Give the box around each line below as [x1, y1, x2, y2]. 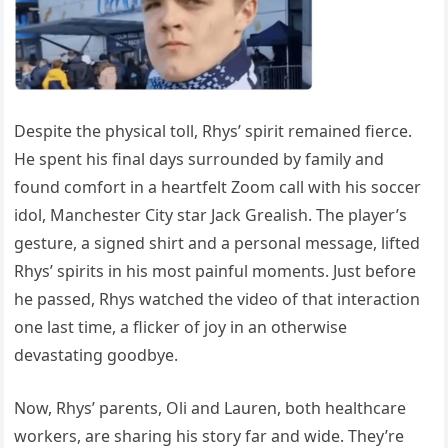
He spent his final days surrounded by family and [14, 147, 385, 170]
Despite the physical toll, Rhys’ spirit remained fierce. [14, 119, 413, 142]
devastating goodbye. [14, 343, 179, 366]
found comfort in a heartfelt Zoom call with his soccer [14, 175, 422, 198]
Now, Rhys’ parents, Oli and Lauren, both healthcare [14, 396, 407, 419]
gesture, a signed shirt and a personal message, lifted [14, 231, 421, 254]
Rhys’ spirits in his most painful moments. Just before [14, 259, 417, 282]
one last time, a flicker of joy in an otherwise [14, 315, 348, 338]
